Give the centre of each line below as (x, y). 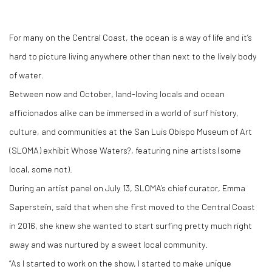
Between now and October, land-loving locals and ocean (117, 93)
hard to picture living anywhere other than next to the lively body (133, 56)
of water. (27, 75)
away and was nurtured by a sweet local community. (109, 244)
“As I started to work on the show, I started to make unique (120, 263)
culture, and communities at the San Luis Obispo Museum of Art (131, 131)
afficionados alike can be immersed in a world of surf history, (124, 112)
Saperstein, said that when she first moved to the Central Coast (132, 206)
